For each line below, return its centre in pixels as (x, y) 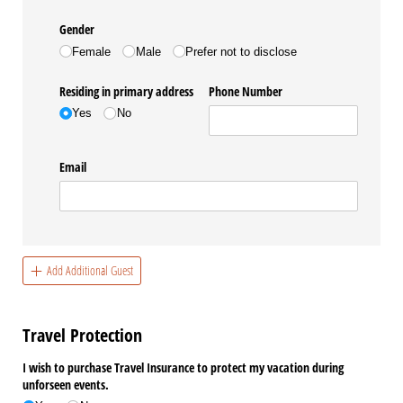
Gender (77, 30)
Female (92, 51)
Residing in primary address (127, 91)
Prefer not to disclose (241, 51)
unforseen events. (66, 385)
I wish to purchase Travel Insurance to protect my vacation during (183, 368)
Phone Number (246, 91)
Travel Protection (82, 335)
